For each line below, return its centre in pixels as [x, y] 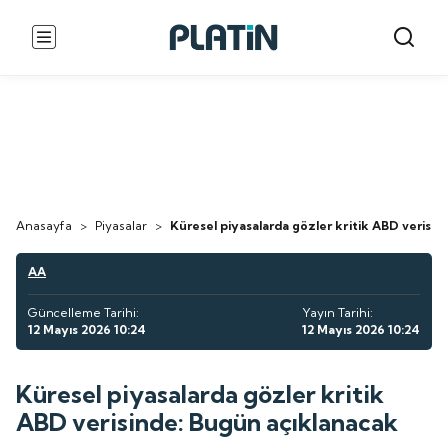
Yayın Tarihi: [337, 312]
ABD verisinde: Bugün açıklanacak [207, 421]
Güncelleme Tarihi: [84, 312]
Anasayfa [44, 225]
